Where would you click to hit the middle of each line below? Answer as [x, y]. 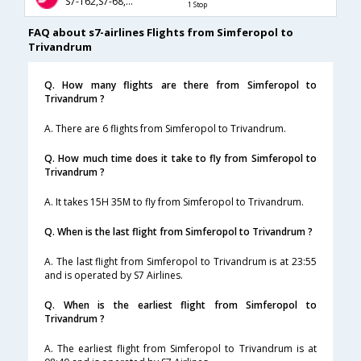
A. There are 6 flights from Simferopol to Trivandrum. [165, 129]
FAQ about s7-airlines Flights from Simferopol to [161, 33]
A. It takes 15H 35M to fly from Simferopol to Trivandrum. [174, 202]
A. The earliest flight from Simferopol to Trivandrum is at [180, 349]
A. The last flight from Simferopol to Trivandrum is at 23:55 [180, 262]
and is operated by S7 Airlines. [114, 276]
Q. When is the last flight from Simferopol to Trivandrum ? [178, 232]
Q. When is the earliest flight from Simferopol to [180, 305]
